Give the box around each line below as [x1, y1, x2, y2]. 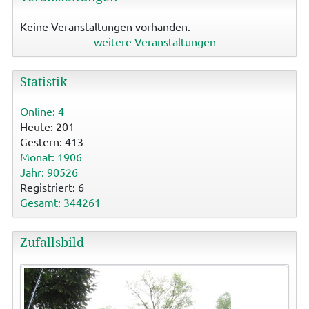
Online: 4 [19, 103, 64, 118]
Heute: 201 [19, 119, 74, 133]
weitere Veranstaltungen [93, 34, 216, 48]
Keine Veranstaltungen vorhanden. [19, 19, 190, 33]
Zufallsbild [19, 235, 84, 250]
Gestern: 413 [19, 134, 83, 148]
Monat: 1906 [19, 149, 82, 163]
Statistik [19, 74, 68, 89]
